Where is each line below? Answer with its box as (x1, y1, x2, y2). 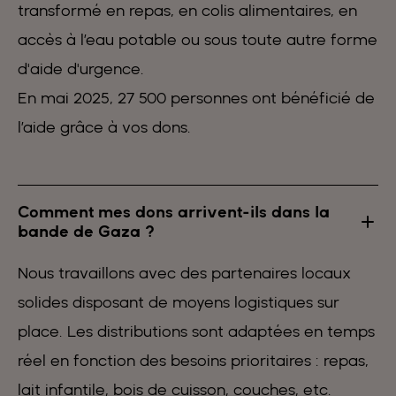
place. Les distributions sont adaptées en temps (18, 322, 375, 341)
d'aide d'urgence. (18, 59, 144, 79)
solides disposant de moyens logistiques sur (18, 293, 339, 312)
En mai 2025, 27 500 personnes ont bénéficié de (18, 88, 375, 108)
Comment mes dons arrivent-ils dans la (18, 202, 330, 222)
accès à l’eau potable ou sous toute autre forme (18, 30, 377, 49)
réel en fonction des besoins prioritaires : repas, (18, 351, 369, 370)
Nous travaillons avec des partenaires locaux (18, 263, 351, 283)
